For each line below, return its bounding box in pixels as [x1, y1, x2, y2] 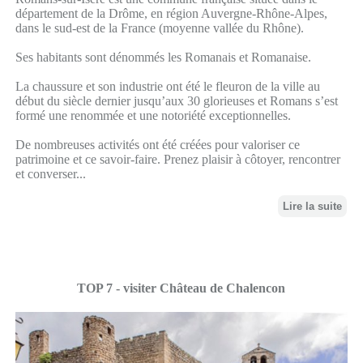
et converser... [15, 166, 86, 181]
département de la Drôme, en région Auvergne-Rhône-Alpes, [15, 6, 327, 20]
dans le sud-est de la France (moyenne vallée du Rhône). [15, 20, 304, 35]
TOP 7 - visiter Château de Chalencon [77, 280, 286, 295]
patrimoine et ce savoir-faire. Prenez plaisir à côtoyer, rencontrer [15, 152, 340, 166]
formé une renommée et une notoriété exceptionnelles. [15, 108, 291, 122]
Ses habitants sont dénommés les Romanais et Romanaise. [15, 49, 311, 64]
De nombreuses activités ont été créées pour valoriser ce [15, 137, 300, 152]
